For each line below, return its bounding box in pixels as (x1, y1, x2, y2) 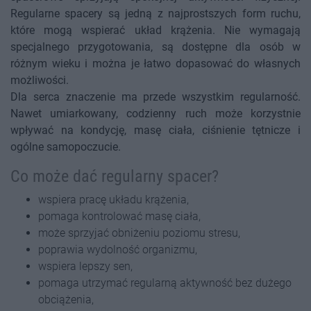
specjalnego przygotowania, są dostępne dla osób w (10, 40, 301, 54)
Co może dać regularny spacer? (10, 167, 219, 187)
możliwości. (10, 74, 69, 87)
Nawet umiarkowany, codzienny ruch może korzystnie (10, 107, 301, 121)
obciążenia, (38, 293, 94, 307)
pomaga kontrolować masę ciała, (38, 210, 201, 224)
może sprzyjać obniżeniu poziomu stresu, (38, 226, 240, 240)
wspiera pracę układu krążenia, (38, 193, 189, 207)
